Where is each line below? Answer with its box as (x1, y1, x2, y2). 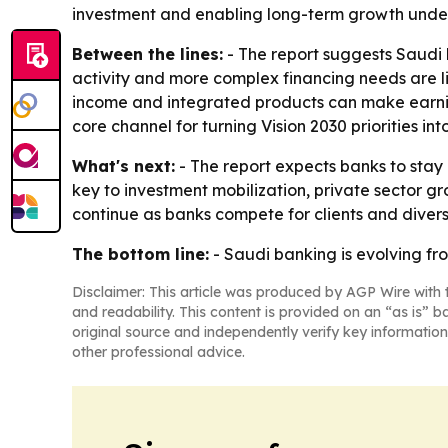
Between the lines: (72, 43, 223, 64)
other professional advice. (72, 342, 245, 361)
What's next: (72, 155, 175, 176)
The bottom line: (72, 243, 209, 264)
